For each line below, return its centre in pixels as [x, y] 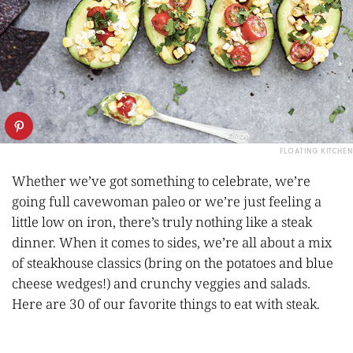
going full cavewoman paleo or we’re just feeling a [167, 201]
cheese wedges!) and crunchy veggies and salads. [161, 283]
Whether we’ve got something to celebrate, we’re [161, 180]
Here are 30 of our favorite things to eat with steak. [166, 303]
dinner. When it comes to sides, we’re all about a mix [172, 242]
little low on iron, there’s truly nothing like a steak [162, 221]
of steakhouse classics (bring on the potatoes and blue [173, 262]
